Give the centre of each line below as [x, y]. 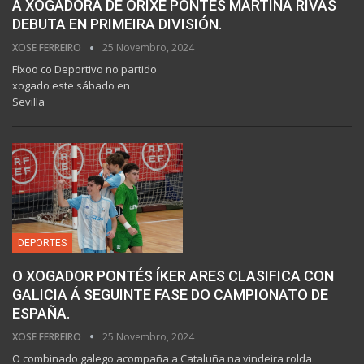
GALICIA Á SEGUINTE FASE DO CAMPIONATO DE [170, 294]
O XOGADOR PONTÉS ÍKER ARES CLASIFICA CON [173, 275]
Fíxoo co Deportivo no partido [84, 69]
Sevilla [28, 102]
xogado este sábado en [71, 86]
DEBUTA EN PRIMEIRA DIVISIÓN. [117, 24]
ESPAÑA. [41, 313]
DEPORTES [42, 243]
